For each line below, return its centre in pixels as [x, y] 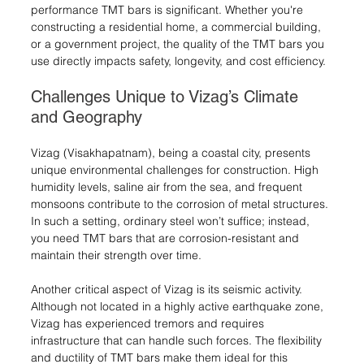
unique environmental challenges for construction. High [176, 169]
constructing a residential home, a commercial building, [178, 26]
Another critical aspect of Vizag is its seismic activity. [168, 289]
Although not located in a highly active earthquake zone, [179, 306]
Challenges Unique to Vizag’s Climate [167, 96]
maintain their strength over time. [116, 255]
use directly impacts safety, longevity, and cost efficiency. [178, 61]
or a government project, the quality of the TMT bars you [179, 43]
